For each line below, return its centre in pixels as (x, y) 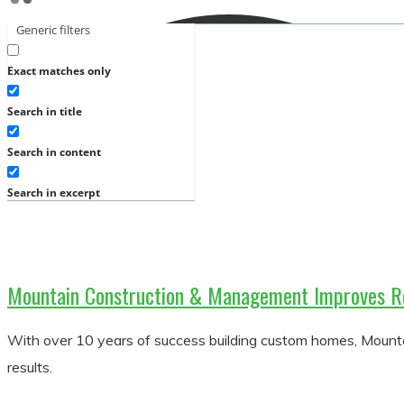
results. (30, 367)
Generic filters (53, 30)
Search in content (54, 152)
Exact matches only (59, 71)
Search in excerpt (54, 193)
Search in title (45, 112)
